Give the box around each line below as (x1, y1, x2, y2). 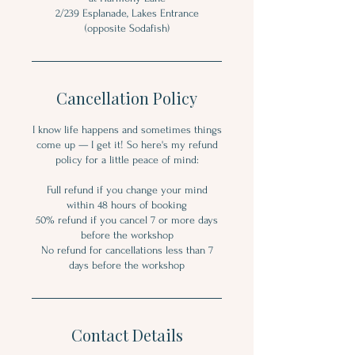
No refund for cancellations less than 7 (40, 243, 213, 256)
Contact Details (71, 323, 183, 345)
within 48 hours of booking (67, 198, 187, 211)
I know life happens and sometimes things (32, 123, 222, 136)
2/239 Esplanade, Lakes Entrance (55, 6, 199, 19)
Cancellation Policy (56, 86, 197, 109)
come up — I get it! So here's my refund (36, 138, 218, 151)
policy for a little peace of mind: (55, 153, 199, 166)
